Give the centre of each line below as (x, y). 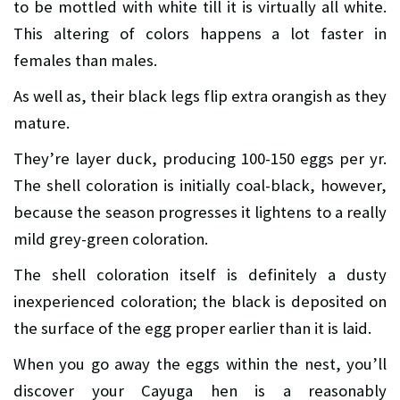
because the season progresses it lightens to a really (200, 212)
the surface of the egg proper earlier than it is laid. (192, 329)
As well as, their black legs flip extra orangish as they (200, 96)
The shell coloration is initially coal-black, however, (200, 186)
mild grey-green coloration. (111, 239)
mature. (42, 123)
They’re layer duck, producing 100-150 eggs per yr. (200, 159)
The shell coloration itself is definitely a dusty (200, 275)
